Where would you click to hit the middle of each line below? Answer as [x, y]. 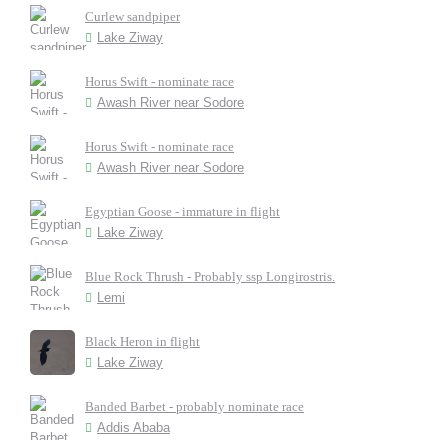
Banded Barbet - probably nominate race [194, 406]
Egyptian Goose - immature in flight [182, 211]
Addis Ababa [133, 427]
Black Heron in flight [142, 341]
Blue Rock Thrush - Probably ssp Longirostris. [210, 276]
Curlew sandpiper [132, 16]
